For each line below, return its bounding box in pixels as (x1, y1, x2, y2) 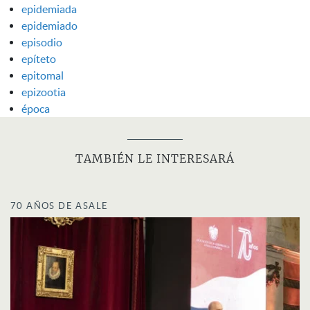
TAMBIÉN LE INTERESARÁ (75, 153, 235, 165)
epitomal (21, 69, 64, 82)
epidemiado (21, 19, 77, 32)
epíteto (21, 52, 56, 65)
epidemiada (21, 2, 77, 15)
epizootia (21, 85, 66, 98)
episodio (21, 35, 62, 48)
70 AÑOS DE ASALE (10, 200, 109, 211)
